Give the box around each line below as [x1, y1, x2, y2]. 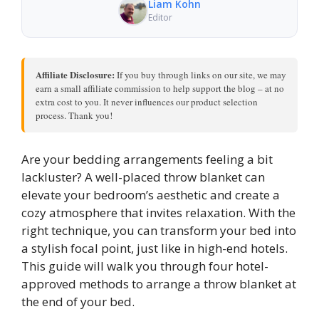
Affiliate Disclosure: [36, 67, 115, 81]
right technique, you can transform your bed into [21, 222, 296, 239]
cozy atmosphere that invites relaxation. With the [21, 204, 296, 221]
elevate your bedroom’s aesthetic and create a [21, 187, 280, 204]
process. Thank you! [36, 108, 113, 122]
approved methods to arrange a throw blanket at [21, 276, 296, 293]
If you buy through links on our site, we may [115, 68, 286, 81]
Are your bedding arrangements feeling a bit [21, 151, 273, 168]
